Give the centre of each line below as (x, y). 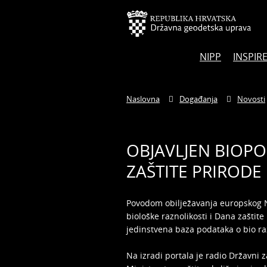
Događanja (198, 99)
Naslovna (143, 99)
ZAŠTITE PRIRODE (194, 171)
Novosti (251, 99)
